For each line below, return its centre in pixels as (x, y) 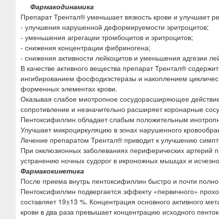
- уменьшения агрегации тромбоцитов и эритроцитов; (107, 37)
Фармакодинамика (62, 6)
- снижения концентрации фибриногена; (86, 47)
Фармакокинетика (52, 170)
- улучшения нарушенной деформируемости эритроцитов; (115, 27)
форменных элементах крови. (69, 88)
